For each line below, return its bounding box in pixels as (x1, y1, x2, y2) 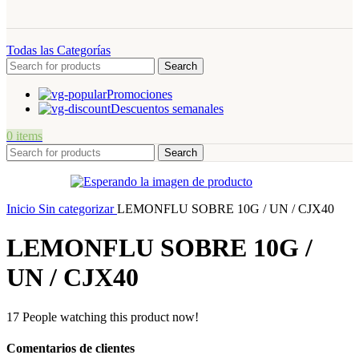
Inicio (6, 201, 38, 216)
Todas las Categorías (6, 42, 111, 57)
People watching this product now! (22, 309, 199, 324)
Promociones (107, 87, 172, 101)
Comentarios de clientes (6, 341, 135, 355)
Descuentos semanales (111, 101, 224, 115)
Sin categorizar (38, 201, 117, 216)
